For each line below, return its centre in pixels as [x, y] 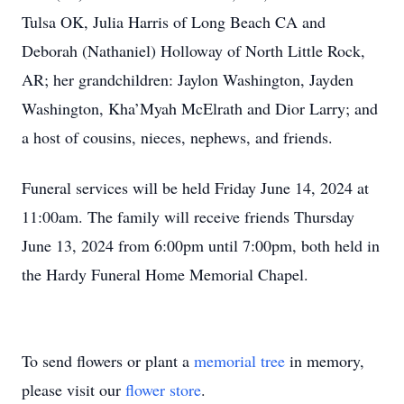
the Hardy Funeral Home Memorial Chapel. [168, 274]
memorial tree [239, 361]
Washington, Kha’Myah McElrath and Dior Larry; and [200, 108]
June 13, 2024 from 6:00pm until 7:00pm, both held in [201, 245]
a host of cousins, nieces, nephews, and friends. [180, 137]
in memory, [325, 361]
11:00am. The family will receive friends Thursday [188, 216]
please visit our [73, 390]
